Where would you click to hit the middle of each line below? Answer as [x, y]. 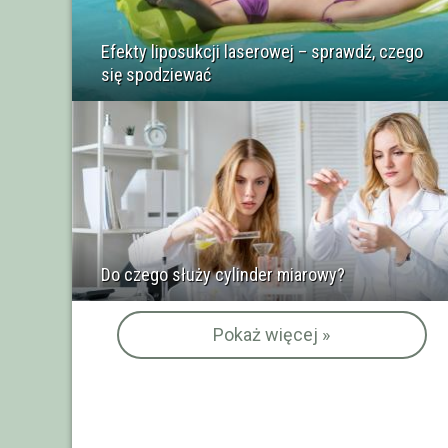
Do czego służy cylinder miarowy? [223, 274]
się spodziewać [156, 74]
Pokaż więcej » [271, 334]
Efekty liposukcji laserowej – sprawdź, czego [262, 51]
